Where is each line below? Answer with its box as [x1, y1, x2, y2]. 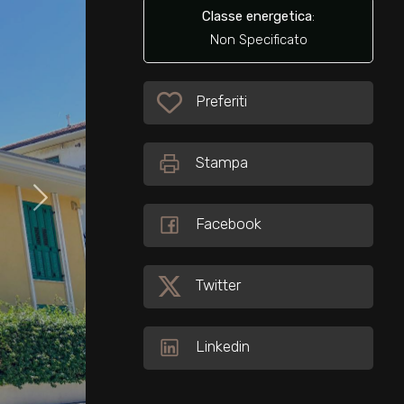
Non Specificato [209, 32, 308, 49]
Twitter [196, 276, 242, 295]
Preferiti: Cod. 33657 [156, 91, 291, 110]
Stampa [196, 153, 249, 172]
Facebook [196, 215, 262, 234]
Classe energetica [202, 8, 313, 25]
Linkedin [196, 337, 251, 356]
